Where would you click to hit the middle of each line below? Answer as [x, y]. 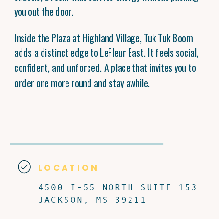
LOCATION [69, 167]
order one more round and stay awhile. [82, 82]
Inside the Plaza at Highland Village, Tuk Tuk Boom [104, 37]
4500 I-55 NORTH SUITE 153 [118, 187]
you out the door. [44, 11]
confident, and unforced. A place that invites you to [105, 67]
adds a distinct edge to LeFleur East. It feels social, [107, 52]
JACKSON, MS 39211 [92, 199]
